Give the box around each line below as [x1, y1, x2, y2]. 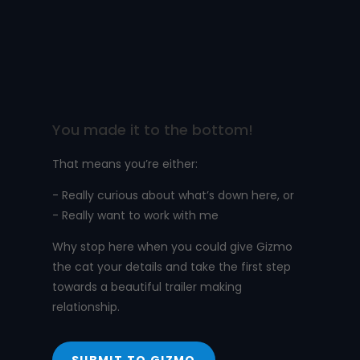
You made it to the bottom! [51, 120, 253, 141]
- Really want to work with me [51, 207, 219, 224]
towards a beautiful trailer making [51, 279, 242, 296]
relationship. [51, 299, 120, 316]
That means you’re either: [51, 156, 198, 173]
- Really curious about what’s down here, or [51, 187, 294, 204]
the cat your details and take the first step [51, 259, 291, 276]
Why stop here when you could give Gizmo [51, 239, 292, 256]
